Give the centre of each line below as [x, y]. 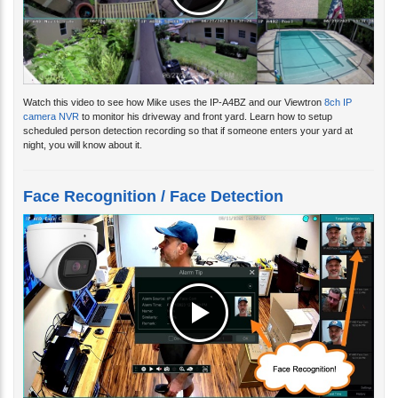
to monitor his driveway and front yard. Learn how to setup [206, 103]
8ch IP [338, 88]
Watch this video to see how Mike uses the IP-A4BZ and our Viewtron [174, 88]
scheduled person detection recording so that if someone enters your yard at [188, 117]
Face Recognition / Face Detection [153, 183]
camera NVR [51, 103]
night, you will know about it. [83, 131]
